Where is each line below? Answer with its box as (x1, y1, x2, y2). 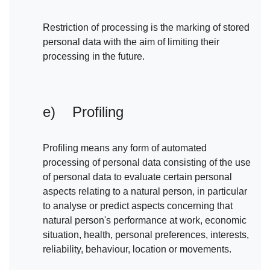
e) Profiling (43, 104, 124, 121)
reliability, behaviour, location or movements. (43, 244, 231, 255)
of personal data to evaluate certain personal (43, 172, 232, 183)
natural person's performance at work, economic (43, 215, 246, 226)
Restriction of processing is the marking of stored (43, 22, 250, 33)
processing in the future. (43, 51, 145, 62)
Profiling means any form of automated (43, 143, 207, 154)
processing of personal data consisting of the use (43, 157, 251, 168)
